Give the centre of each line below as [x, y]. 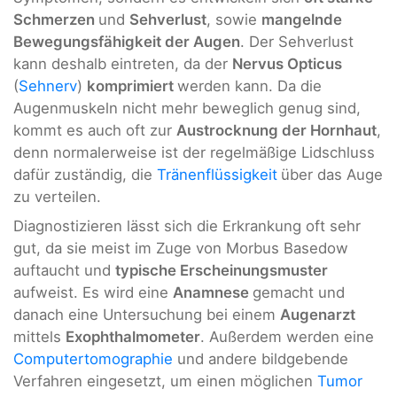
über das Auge [332, 175]
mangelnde [302, 20]
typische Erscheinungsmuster [222, 271]
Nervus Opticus [287, 64]
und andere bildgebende [261, 359]
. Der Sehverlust [297, 42]
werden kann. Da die [249, 86]
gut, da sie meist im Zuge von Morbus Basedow [181, 249]
